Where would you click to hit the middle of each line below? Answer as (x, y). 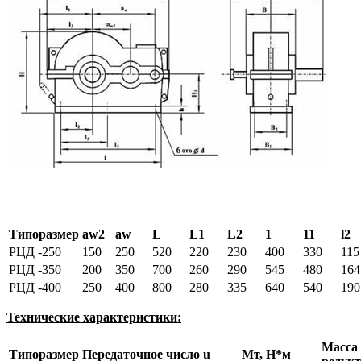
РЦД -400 (35, 288)
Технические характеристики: (94, 317)
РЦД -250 (35, 252)
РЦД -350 (35, 270)
